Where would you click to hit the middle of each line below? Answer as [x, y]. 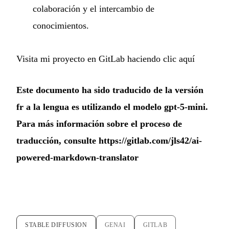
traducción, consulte [58, 140]
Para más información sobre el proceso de [99, 123]
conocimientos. [61, 25]
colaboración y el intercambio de [94, 8]
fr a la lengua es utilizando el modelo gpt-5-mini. [112, 107]
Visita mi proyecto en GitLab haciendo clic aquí [106, 59]
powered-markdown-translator [77, 157]
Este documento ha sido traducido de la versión [110, 90]
